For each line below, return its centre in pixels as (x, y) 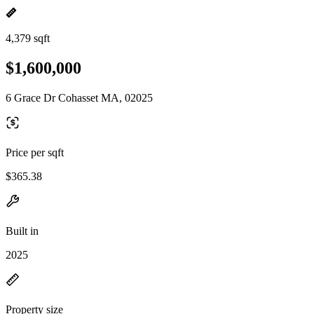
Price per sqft (35, 152)
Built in (22, 231)
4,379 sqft (28, 38)
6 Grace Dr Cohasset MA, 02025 (79, 97)
